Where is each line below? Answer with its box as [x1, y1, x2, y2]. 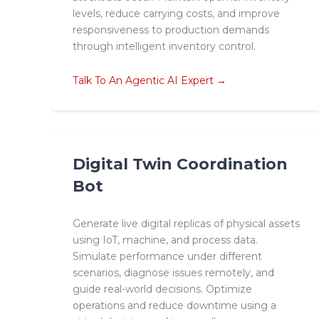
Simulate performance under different [73, 249, 262, 263]
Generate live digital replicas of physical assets [73, 216, 300, 230]
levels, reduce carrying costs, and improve [73, 6, 280, 20]
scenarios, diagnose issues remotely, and [73, 266, 274, 279]
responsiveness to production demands [73, 23, 269, 36]
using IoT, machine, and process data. [73, 233, 258, 246]
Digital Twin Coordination [73, 154, 288, 173]
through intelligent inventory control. [73, 39, 256, 53]
